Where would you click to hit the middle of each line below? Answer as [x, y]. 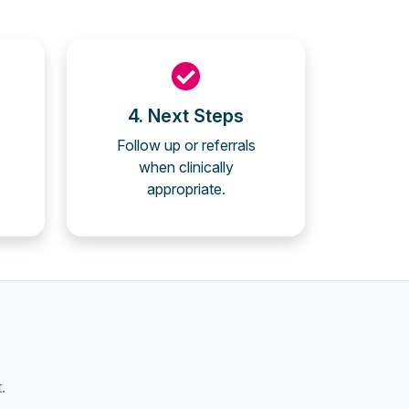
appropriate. [186, 189]
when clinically [186, 167]
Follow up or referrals [186, 145]
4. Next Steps [186, 116]
